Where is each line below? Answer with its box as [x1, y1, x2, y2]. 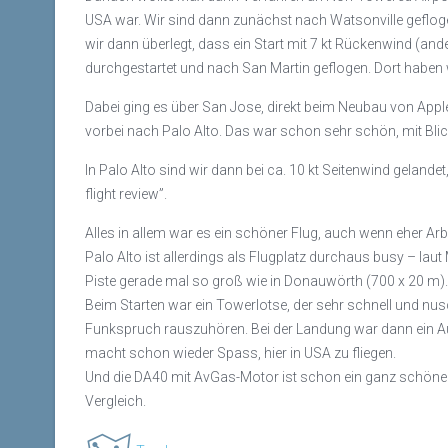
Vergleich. [85, 392, 146, 409]
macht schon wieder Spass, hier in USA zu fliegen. [85, 344, 396, 361]
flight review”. [85, 185, 167, 202]
